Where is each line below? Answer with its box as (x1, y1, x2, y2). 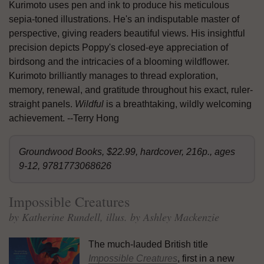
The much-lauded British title (88, 239, 208, 249)
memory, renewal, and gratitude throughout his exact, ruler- (9, 84, 253, 95)
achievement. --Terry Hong (9, 113, 119, 123)
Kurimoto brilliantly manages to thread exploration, (9, 70, 218, 81)
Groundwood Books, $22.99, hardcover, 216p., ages (19, 146, 235, 157)
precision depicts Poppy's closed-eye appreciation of (9, 42, 228, 52)
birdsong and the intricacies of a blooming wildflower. (9, 56, 229, 67)
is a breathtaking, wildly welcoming (104, 98, 252, 109)
